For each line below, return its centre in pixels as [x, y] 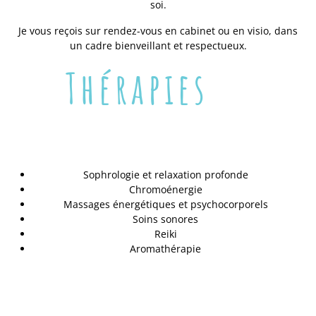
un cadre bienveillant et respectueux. [158, 45]
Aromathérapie [165, 248]
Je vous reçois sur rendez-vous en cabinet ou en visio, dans [158, 30]
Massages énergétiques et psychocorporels [165, 204]
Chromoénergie [165, 189]
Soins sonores [165, 219]
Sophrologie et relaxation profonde [165, 174]
